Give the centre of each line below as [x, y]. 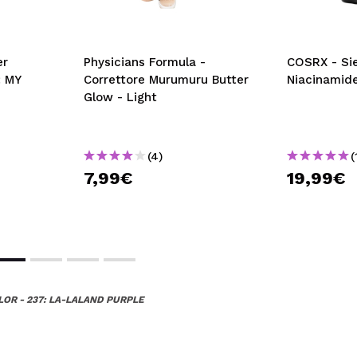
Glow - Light [120, 97]
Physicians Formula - [145, 62]
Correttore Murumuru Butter [166, 79]
